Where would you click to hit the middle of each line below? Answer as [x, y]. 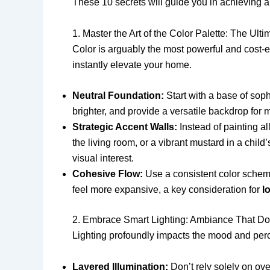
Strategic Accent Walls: [125, 127]
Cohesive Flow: [108, 174]
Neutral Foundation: [118, 96]
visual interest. [103, 159]
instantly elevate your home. [132, 64]
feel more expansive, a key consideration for [167, 190]
